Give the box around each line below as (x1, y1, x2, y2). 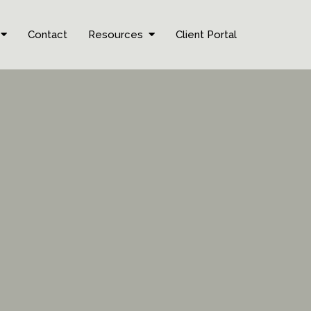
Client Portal (176, 28, 237, 41)
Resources (88, 28, 143, 41)
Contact (28, 28, 67, 41)
